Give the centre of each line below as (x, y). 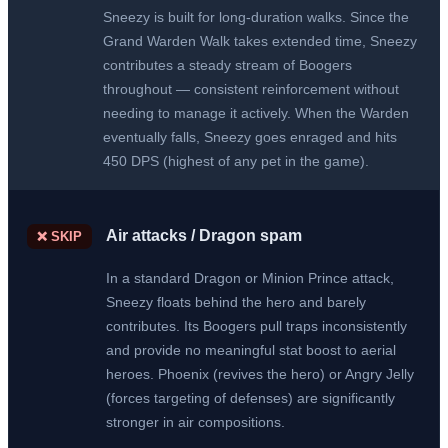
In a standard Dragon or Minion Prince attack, (250, 277)
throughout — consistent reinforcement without (251, 88)
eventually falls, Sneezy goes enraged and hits (250, 136)
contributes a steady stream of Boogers (227, 64)
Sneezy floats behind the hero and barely (236, 301)
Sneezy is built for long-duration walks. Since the (256, 16)
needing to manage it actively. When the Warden (256, 112)
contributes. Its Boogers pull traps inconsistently (256, 325)
